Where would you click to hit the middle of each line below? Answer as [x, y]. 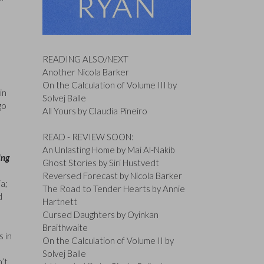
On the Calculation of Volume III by [109, 85]
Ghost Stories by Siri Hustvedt [100, 163]
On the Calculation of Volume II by [108, 241]
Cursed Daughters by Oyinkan [100, 215]
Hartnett [60, 202]
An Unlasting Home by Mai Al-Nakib [108, 150]
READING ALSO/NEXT [85, 59]
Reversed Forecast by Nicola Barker [112, 176]
